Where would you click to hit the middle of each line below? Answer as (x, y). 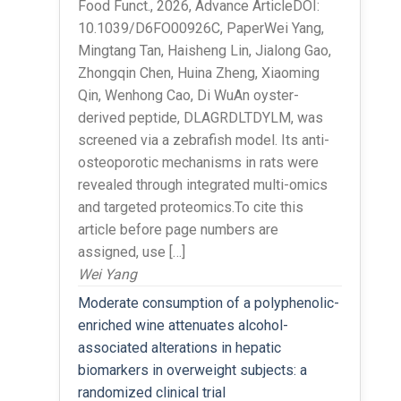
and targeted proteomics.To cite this (190, 207)
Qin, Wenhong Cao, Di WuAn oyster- (188, 95)
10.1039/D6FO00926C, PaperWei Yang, (200, 28)
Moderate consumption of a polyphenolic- (208, 303)
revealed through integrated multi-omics (202, 184)
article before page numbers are (178, 229)
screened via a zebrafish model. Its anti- (203, 140)
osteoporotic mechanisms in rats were (198, 162)
